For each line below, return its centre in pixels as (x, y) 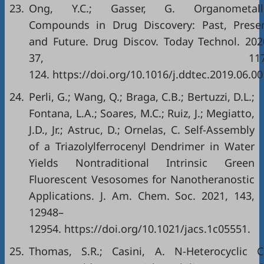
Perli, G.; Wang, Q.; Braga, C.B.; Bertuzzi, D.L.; (142, 97)
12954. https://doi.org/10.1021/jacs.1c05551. (140, 229)
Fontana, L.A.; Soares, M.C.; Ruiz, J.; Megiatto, (142, 113)
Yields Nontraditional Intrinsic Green (142, 163)
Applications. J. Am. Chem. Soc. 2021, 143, (142, 196)
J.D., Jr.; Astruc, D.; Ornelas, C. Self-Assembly (142, 130)
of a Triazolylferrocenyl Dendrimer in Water (142, 146)
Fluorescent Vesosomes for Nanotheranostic (142, 179)
